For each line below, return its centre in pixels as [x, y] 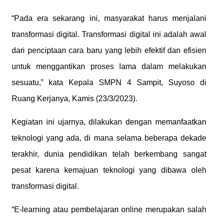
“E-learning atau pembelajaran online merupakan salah [109, 209]
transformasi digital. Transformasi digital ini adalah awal [109, 34]
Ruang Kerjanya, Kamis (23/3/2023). [74, 99]
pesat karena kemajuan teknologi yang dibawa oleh [109, 170]
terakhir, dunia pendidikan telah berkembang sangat [109, 154]
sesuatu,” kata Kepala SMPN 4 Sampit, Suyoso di [109, 82]
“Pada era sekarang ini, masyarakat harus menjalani [109, 18]
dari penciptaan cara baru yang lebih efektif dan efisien [109, 50]
